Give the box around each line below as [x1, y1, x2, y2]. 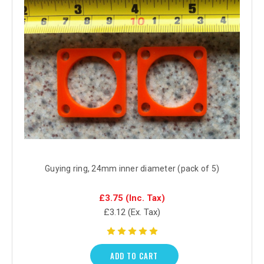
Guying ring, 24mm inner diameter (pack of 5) [45, 163, 219, 173]
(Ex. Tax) [128, 206, 160, 217]
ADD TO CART [110, 249, 158, 262]
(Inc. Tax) [126, 192, 165, 203]
